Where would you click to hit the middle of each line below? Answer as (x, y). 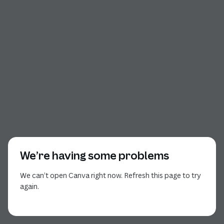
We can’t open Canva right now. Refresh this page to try (110, 175)
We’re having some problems (94, 155)
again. (29, 186)
